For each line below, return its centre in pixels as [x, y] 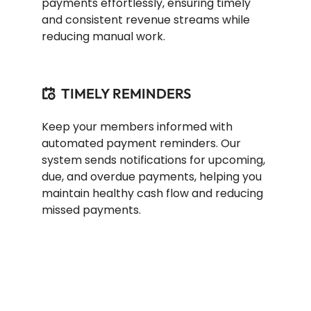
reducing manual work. [103, 37]
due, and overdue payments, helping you [152, 177]
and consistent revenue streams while [146, 20]
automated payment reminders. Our [141, 144]
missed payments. [91, 210]
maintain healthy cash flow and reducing [152, 194]
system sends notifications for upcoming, [153, 160]
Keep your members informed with [137, 127]
